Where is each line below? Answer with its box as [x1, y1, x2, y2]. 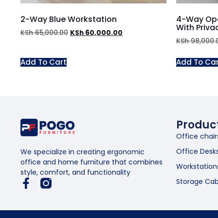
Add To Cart [20, 57, 67, 68]
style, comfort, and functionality [20, 167, 130, 177]
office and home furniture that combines [20, 157, 163, 167]
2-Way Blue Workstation [20, 14, 117, 25]
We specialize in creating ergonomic [20, 146, 145, 157]
